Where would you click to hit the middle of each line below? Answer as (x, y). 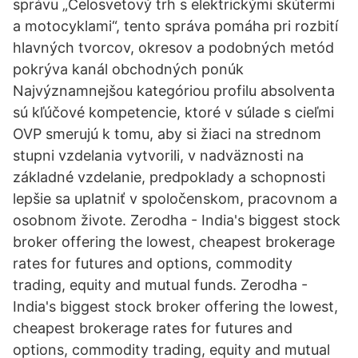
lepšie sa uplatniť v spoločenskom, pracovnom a (175, 199)
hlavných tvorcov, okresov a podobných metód (173, 48)
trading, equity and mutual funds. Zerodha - (160, 285)
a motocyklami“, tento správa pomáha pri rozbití (175, 26)
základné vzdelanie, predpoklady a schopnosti (169, 177)
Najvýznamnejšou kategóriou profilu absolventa (174, 91)
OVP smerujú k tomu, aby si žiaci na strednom (167, 134)
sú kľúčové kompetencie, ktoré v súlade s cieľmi (173, 112)
